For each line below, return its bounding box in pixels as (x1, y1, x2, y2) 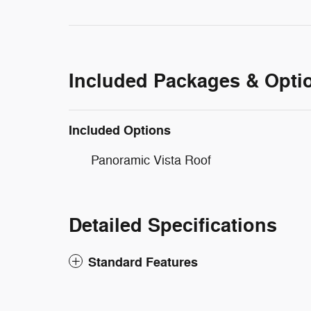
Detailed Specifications (69, 213, 277, 238)
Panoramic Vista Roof (91, 152, 211, 168)
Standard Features (88, 253, 198, 271)
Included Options (69, 121, 171, 139)
